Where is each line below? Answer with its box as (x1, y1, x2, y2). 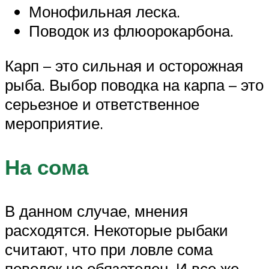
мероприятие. (5, 113, 103, 133)
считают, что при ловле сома (5, 240, 213, 259)
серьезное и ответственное (5, 94, 199, 113)
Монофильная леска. (29, 2, 180, 22)
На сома (5, 153, 88, 180)
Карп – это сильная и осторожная (5, 55, 243, 75)
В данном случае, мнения (5, 201, 188, 221)
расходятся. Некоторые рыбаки (5, 220, 228, 240)
